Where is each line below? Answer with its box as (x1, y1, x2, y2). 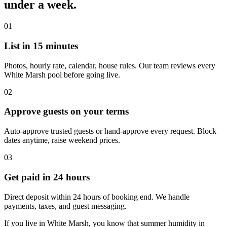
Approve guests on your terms (4, 106, 129, 117)
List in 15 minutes (4, 41, 78, 51)
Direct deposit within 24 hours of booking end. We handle (4, 192, 190, 201)
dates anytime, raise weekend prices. (4, 136, 120, 145)
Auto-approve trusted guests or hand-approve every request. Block (4, 127, 216, 136)
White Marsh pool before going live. (4, 70, 120, 79)
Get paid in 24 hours (4, 171, 90, 182)
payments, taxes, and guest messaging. (4, 201, 127, 210)
